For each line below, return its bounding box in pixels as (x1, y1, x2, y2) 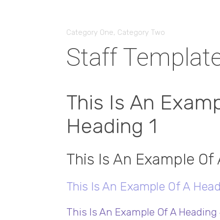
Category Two (117, 28, 165, 37)
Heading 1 (66, 114, 157, 138)
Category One (66, 28, 113, 37)
